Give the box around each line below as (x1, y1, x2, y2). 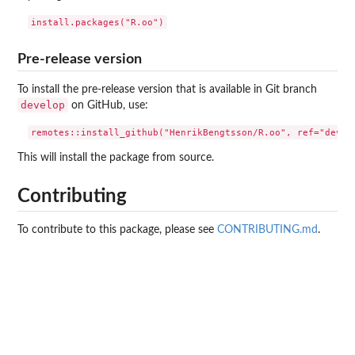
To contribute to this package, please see (17, 224, 217, 236)
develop (21, 99, 65, 111)
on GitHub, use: (68, 100, 148, 111)
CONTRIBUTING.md (217, 224, 318, 236)
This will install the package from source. (17, 151, 214, 163)
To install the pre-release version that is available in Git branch (17, 84, 317, 95)
